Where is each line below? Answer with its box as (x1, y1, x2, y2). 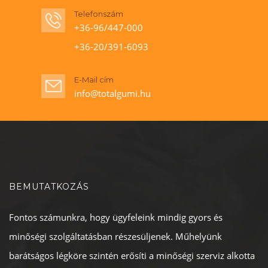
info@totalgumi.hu (74, 87, 151, 99)
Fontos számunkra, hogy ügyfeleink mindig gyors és (9, 211, 223, 223)
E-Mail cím (74, 75, 114, 84)
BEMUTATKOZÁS (9, 181, 89, 192)
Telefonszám (74, 9, 123, 19)
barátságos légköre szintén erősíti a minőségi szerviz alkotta (9, 249, 255, 261)
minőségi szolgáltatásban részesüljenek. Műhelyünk (9, 230, 222, 242)
